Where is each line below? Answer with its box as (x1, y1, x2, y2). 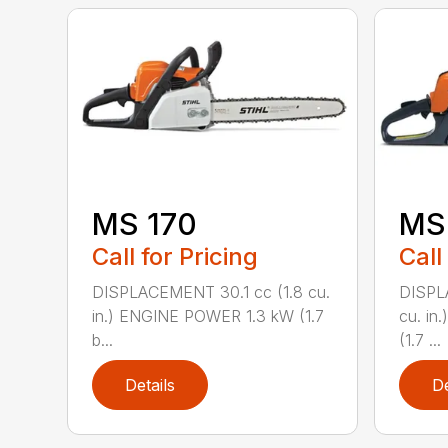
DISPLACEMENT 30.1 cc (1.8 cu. (92, 282, 331, 303)
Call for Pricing (92, 242, 259, 272)
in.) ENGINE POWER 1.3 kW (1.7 (92, 306, 325, 327)
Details (125, 375, 176, 396)
